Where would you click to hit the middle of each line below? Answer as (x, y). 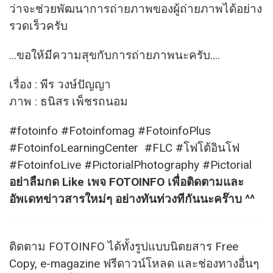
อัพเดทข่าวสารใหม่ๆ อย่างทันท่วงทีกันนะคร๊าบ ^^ (132, 199)
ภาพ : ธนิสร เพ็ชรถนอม (69, 102)
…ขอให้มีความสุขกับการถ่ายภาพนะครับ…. (115, 55)
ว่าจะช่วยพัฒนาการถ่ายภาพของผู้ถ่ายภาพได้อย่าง (136, 9)
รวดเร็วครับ (38, 26)
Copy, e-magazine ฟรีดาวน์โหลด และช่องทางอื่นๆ (134, 263)
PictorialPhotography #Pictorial (172, 165)
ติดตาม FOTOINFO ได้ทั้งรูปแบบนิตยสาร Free (124, 246)
